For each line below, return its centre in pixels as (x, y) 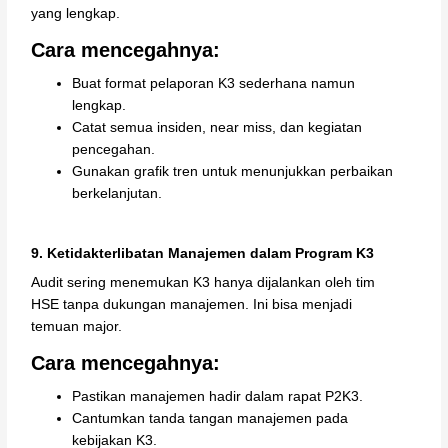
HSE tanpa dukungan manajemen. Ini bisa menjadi (192, 305)
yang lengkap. (76, 14)
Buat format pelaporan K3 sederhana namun (214, 83)
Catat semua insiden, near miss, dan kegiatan (217, 127)
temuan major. (77, 327)
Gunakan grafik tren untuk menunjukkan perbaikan (233, 171)
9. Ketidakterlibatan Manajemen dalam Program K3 (203, 254)
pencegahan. (114, 149)
